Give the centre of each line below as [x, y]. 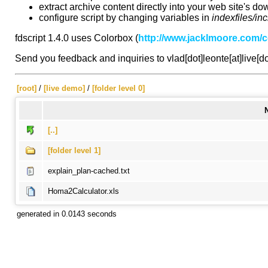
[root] [26, 88]
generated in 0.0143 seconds [66, 214]
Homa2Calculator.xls [83, 191]
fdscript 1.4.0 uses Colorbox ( [76, 38]
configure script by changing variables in [125, 17]
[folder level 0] [118, 88]
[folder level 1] [74, 150]
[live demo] [64, 88]
